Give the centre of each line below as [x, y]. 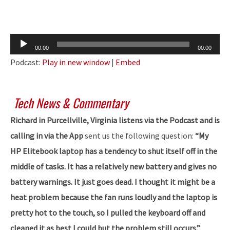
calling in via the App [47, 135]
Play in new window [76, 62]
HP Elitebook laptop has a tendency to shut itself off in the [114, 151]
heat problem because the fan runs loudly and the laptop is [114, 197]
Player [21, 56]
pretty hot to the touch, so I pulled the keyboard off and [108, 212]
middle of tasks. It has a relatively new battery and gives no [113, 166]
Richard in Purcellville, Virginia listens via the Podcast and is [115, 120]
